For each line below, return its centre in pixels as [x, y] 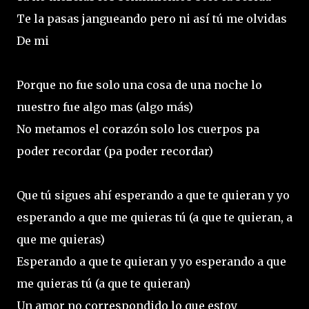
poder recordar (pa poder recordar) [115, 151]
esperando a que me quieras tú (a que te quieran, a [154, 217]
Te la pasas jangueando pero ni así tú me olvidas [152, 18]
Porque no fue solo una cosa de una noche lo [139, 84]
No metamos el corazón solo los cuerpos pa [138, 129]
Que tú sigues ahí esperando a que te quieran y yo [153, 195]
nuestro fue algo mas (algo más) [105, 107]
